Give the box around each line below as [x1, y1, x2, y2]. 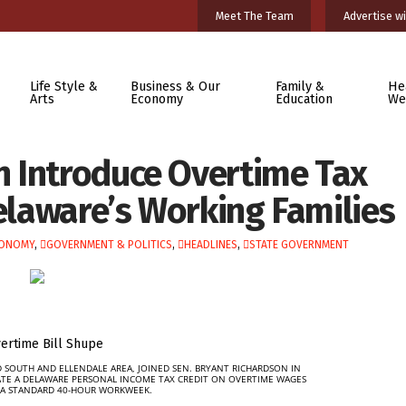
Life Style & [29, 78, 98, 94]
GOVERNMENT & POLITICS [45, 238, 172, 251]
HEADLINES [183, 238, 237, 251]
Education [275, 91, 333, 107]
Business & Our [130, 78, 221, 94]
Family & [275, 78, 324, 94]
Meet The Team [215, 8, 294, 23]
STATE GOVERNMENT [248, 238, 349, 251]
